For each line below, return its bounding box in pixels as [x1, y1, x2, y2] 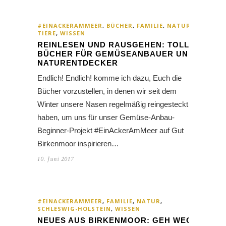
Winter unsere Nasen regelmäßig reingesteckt [37, 100, 188, 109]
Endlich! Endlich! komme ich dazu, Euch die [37, 74, 182, 83]
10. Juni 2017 [37, 155, 74, 164]
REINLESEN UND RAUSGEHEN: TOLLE [37, 40, 195, 49]
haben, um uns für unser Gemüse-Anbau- [37, 113, 175, 122]
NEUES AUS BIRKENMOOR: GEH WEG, [37, 216, 195, 225]
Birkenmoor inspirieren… [37, 139, 119, 148]
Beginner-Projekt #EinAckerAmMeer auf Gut [37, 126, 184, 135]
